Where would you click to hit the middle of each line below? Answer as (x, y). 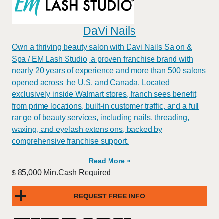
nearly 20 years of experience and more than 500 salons (109, 71)
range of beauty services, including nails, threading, (100, 118)
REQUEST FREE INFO (109, 196)
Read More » (109, 161)
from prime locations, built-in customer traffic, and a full (105, 106)
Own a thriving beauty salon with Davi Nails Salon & (102, 47)
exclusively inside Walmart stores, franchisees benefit (104, 94)
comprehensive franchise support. (70, 141)
